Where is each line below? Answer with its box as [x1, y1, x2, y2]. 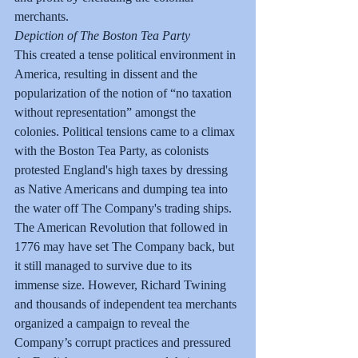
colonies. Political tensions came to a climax [14, 124, 238, 138]
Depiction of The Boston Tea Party [14, 28, 190, 42]
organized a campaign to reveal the [14, 316, 193, 330]
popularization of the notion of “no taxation [14, 86, 235, 100]
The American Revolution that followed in [14, 220, 231, 234]
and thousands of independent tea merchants [14, 296, 240, 311]
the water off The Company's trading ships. [14, 201, 232, 215]
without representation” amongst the [14, 105, 199, 119]
